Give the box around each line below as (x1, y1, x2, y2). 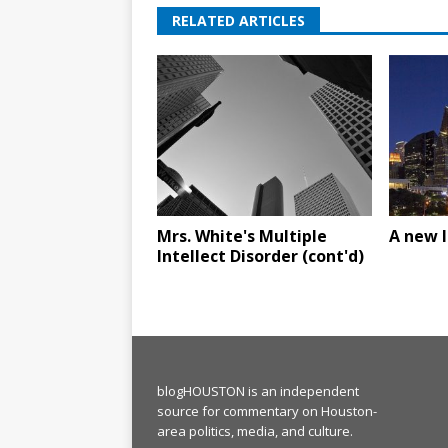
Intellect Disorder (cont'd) (157, 245, 364, 268)
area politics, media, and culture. (157, 422, 353, 441)
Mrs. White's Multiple (157, 225, 327, 248)
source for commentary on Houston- (157, 402, 377, 421)
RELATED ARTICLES (172, 10, 305, 30)
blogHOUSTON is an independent (157, 382, 359, 401)
